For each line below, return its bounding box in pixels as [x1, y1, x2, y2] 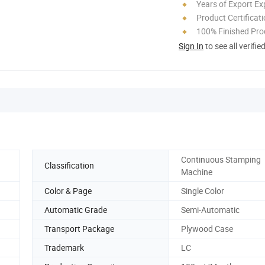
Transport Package [44, 222, 114, 234]
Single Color [181, 185, 224, 196]
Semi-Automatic [181, 203, 240, 215]
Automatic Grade [44, 203, 107, 215]
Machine [181, 166, 212, 177]
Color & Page [44, 185, 92, 196]
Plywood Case [181, 222, 233, 234]
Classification [44, 160, 94, 172]
